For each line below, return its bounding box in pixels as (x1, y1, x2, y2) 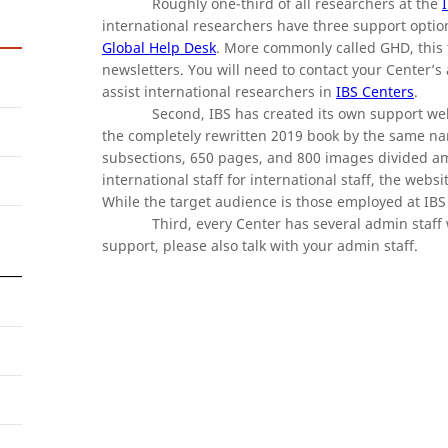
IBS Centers (336, 82, 414, 101)
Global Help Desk (102, 38, 216, 57)
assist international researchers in (102, 82, 336, 101)
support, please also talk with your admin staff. (102, 236, 418, 255)
